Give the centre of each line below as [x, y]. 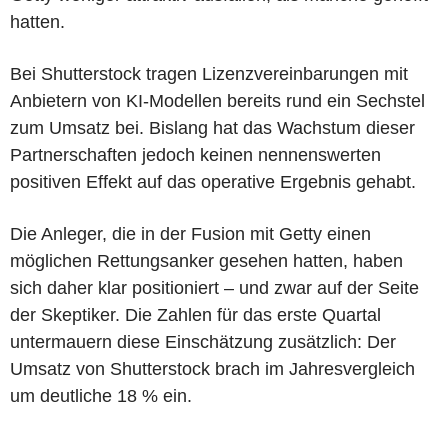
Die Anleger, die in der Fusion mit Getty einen [190, 233]
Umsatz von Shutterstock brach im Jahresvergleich [212, 368]
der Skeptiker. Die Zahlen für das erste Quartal [195, 314]
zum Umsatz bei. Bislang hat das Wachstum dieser [212, 127]
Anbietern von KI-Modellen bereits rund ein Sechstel [217, 100]
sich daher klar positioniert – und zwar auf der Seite [214, 287]
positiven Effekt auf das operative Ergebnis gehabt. [213, 181]
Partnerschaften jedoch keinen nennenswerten [195, 154]
